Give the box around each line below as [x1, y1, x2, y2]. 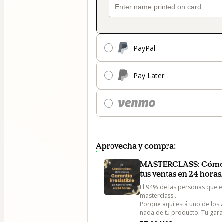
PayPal [133, 43, 155, 53]
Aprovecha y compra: [96, 141, 176, 151]
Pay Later [133, 70, 164, 80]
